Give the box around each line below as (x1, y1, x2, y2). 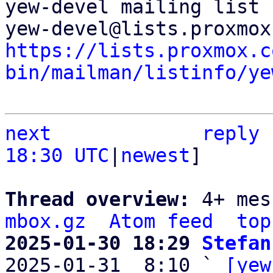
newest (121, 144, 190, 166)
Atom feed (109, 210, 213, 232)
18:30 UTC (5, 144, 109, 166)
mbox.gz (5, 210, 86, 232)
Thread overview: (5, 188, 202, 210)
